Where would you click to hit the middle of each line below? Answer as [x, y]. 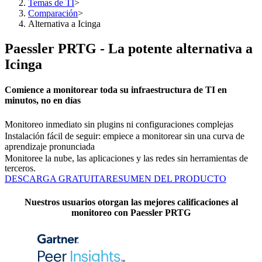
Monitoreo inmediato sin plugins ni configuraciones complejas [119, 125]
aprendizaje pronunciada [50, 146]
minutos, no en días [43, 101]
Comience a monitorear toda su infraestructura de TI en [116, 90]
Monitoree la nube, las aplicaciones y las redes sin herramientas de [126, 158]
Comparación [53, 13]
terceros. [20, 168]
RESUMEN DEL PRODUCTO [166, 179]
